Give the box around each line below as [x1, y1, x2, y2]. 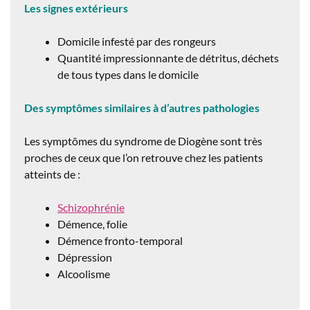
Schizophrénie [57, 200, 125, 214]
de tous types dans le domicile [57, 67, 199, 81]
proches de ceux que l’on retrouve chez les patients [24, 150, 263, 164]
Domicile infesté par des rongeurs [57, 34, 218, 48]
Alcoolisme [57, 266, 110, 280]
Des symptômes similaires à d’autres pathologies [24, 100, 262, 114]
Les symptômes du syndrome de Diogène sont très [24, 134, 262, 147]
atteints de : [24, 167, 80, 181]
